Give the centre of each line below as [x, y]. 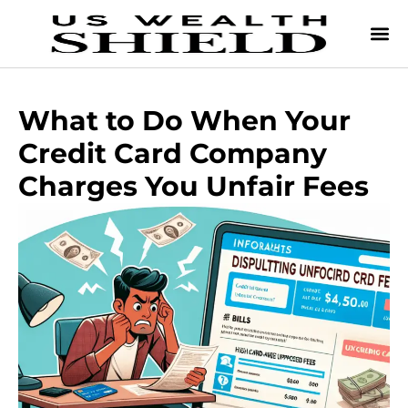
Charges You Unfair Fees [194, 186]
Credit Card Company [173, 153]
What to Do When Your [184, 121]
